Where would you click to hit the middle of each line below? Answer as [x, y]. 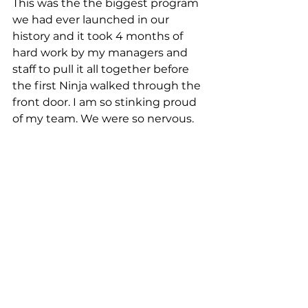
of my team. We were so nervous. [103, 119]
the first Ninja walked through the [108, 86]
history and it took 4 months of [99, 36]
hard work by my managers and [101, 53]
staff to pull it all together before [102, 69]
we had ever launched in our [92, 20]
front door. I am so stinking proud [106, 102]
